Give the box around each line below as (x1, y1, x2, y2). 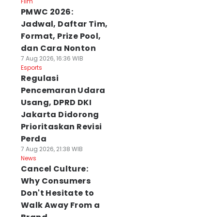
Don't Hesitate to (20, 187, 94, 199)
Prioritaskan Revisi (20, 121, 102, 132)
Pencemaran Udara (20, 85, 106, 96)
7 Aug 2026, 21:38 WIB (20, 145, 83, 153)
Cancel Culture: (20, 163, 88, 174)
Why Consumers (20, 175, 91, 186)
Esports (20, 63, 42, 72)
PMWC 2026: (20, 6, 73, 17)
